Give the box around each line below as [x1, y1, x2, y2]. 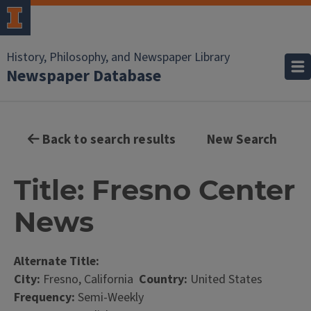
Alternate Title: [14, 253, 99, 270]
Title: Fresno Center [14, 173, 295, 207]
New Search [206, 131, 278, 149]
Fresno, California [40, 271, 139, 288]
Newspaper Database [6, 64, 161, 88]
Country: [139, 271, 187, 288]
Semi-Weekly [75, 289, 144, 306]
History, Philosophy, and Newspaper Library [6, 49, 230, 66]
